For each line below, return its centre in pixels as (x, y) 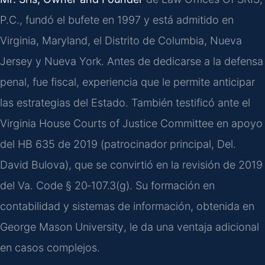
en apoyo (238, 123)
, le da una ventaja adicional (191, 227)
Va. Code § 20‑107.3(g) (74, 185)
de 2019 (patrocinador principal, (136, 144)
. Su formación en (172, 185)
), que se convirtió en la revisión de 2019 (164, 164)
